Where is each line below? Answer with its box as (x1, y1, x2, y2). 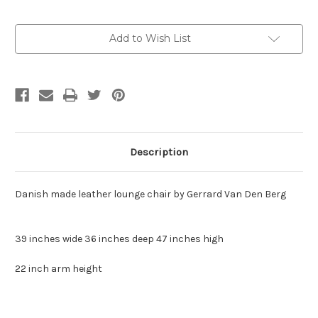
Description (130, 146, 188, 159)
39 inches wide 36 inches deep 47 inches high (15, 233, 224, 246)
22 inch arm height (15, 263, 102, 275)
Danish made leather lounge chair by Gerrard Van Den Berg (15, 188, 288, 201)
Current (15, 25, 50, 37)
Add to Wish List (109, 32, 191, 45)
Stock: (15, 38, 45, 50)
